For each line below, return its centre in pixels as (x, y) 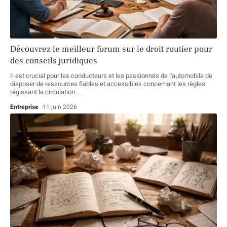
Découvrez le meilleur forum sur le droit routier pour (111, 49)
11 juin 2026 (60, 107)
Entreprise (24, 107)
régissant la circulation (43, 92)
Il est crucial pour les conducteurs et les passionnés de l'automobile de (111, 75)
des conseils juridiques (54, 61)
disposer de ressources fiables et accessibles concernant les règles (108, 84)
